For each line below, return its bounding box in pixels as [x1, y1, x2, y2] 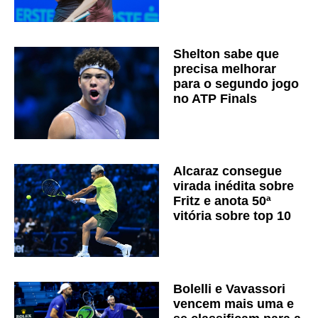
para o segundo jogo [173, 76, 299, 91]
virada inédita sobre [173, 179, 294, 194]
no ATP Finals [173, 91, 257, 106]
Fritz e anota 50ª [173, 194, 271, 209]
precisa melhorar [173, 61, 276, 76]
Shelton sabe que [173, 46, 279, 61]
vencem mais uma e [173, 297, 294, 312]
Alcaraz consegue [173, 164, 282, 179]
